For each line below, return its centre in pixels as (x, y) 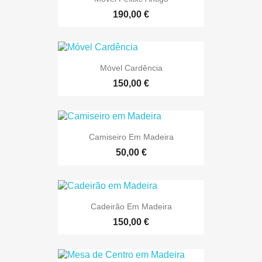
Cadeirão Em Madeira (131, 206)
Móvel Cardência (131, 68)
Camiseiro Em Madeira (131, 137)
